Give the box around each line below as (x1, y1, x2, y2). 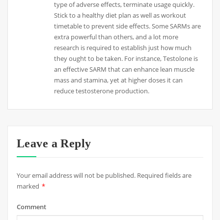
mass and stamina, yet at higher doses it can (54, 76, 183, 85)
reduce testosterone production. (54, 86, 150, 96)
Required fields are (137, 170, 192, 180)
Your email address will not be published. (16, 170, 136, 180)
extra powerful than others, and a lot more (54, 32, 179, 42)
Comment (16, 202, 46, 211)
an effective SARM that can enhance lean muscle (54, 65, 195, 74)
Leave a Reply (16, 137, 91, 150)
